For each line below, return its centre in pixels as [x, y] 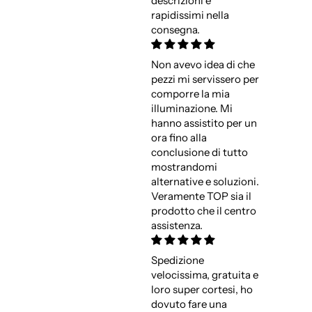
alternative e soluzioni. [205, 182]
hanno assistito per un [204, 123]
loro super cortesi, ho [202, 290]
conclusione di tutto [199, 153]
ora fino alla [179, 138]
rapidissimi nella [190, 15]
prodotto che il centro [203, 211]
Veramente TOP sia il [201, 196]
